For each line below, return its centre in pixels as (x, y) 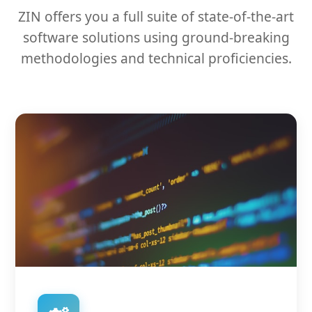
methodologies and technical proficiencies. (156, 58)
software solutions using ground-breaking (156, 37)
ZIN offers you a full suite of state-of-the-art (156, 16)
